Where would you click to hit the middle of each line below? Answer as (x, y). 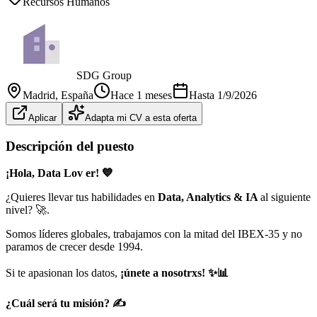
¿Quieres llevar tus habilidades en (82, 197)
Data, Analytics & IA (209, 197)
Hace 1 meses (141, 95)
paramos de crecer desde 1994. (74, 247)
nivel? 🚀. (28, 210)
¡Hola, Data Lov (46, 173)
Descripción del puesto (70, 146)
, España (74, 95)
